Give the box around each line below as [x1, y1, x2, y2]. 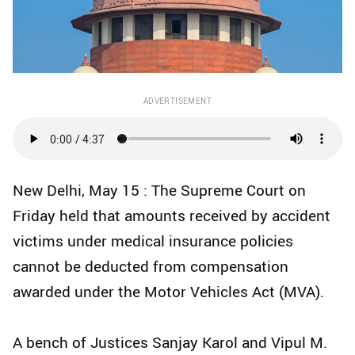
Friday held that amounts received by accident [13, 205, 330, 227]
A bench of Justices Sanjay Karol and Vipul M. [13, 332, 327, 353]
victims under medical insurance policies [13, 231, 293, 252]
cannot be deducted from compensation [13, 256, 288, 277]
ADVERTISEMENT [143, 95, 212, 107]
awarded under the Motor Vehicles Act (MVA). [13, 281, 324, 303]
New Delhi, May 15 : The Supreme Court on [13, 180, 306, 201]
